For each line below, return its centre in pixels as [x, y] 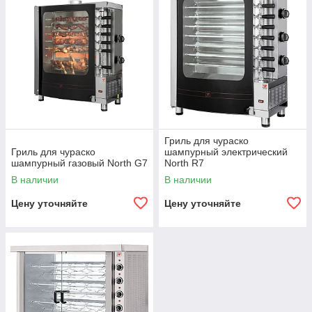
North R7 [184, 163]
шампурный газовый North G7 [79, 163]
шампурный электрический [226, 152]
